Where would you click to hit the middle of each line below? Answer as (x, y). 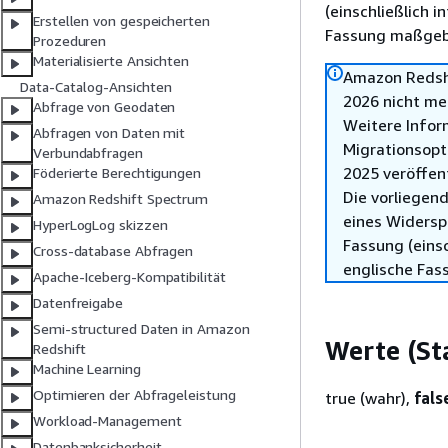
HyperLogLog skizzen (100, 225)
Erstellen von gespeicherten (121, 21)
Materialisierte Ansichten (111, 61)
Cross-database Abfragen (113, 251)
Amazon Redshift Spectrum (121, 199)
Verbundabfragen (88, 153)
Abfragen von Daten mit (109, 133)
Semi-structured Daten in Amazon (141, 329)
